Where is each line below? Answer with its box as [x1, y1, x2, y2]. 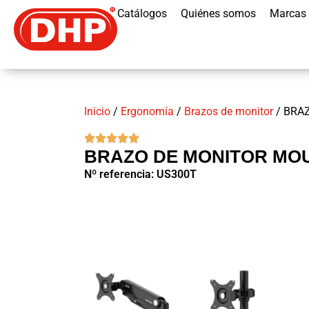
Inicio [84, 105, 110, 118]
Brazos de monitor [184, 105, 273, 118]
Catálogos [117, 7, 167, 20]
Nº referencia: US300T [84, 168, 197, 181]
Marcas [270, 7, 306, 20]
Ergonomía [121, 105, 174, 118]
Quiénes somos [181, 7, 256, 20]
